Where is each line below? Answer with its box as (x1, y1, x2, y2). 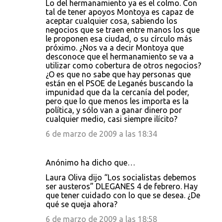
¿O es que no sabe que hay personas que (46, 70, 191, 79)
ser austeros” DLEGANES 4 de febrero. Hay (46, 182, 198, 191)
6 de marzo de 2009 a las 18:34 (46, 129, 157, 138)
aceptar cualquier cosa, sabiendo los (46, 16, 177, 25)
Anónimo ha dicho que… (46, 158, 135, 167)
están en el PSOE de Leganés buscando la (46, 79, 193, 88)
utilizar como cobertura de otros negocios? (46, 61, 201, 70)
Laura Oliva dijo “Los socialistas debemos (46, 173, 196, 182)
